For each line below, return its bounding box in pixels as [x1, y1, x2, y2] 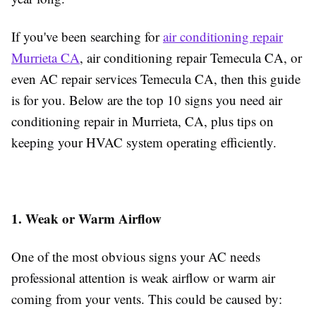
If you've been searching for [11, 28, 163, 45]
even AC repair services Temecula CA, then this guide [11, 70, 300, 87]
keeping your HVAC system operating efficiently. [11, 133, 276, 151]
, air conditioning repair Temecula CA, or [80, 49, 302, 66]
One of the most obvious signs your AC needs [11, 248, 260, 265]
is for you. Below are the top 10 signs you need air [11, 91, 282, 109]
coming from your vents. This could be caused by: [11, 290, 282, 308]
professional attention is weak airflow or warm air [11, 269, 275, 286]
